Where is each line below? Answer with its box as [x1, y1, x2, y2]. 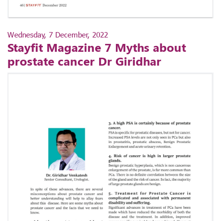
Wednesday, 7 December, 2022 [7, 30, 108, 40]
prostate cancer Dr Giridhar [7, 53, 161, 69]
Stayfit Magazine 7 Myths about [7, 39, 186, 55]
